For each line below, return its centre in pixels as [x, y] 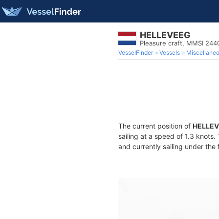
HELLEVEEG [165, 35]
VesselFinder [136, 53]
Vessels [170, 53]
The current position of [155, 126]
